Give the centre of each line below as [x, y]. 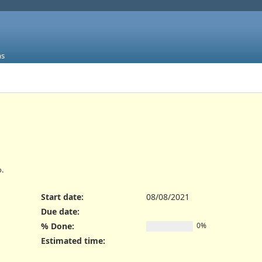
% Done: [57, 226]
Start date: [62, 196]
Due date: [60, 211]
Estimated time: [73, 241]
